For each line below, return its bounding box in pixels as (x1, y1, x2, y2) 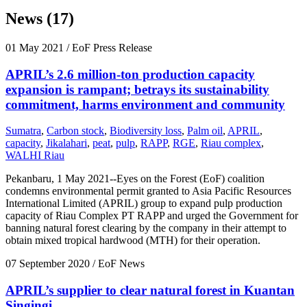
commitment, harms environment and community (5, 97, 285, 112)
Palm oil (187, 125, 223, 137)
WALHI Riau (5, 149, 64, 162)
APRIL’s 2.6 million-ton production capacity (5, 66, 255, 82)
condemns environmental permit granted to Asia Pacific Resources (5, 185, 291, 197)
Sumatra (5, 125, 41, 137)
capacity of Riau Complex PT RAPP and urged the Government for (5, 210, 298, 222)
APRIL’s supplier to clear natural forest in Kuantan (5, 282, 295, 297)
